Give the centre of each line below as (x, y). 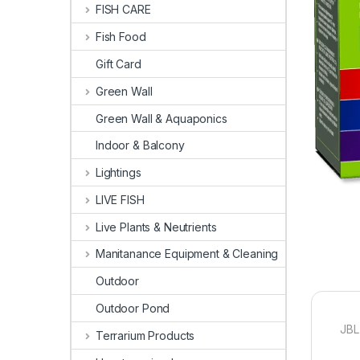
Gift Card (119, 63)
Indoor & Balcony (140, 145)
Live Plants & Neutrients (156, 227)
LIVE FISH (120, 199)
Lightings (118, 173)
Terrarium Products (145, 335)
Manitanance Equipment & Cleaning (187, 254)
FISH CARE (123, 10)
